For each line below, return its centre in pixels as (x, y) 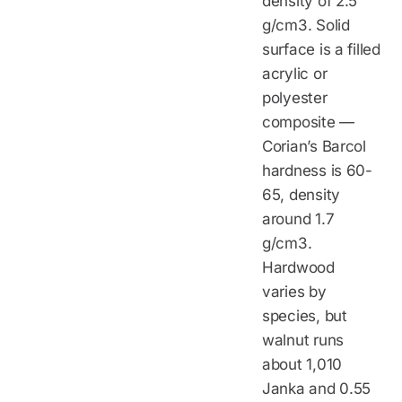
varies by (294, 291)
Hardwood (298, 267)
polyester (295, 97)
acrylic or (295, 73)
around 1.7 (298, 218)
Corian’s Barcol (314, 146)
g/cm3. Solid (306, 25)
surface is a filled (321, 49)
